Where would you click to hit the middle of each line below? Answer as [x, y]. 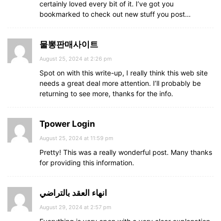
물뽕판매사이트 [69, 44]
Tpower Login [67, 124]
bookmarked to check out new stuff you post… [115, 14]
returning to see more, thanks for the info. [106, 93]
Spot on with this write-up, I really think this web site [124, 73]
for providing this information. [87, 163]
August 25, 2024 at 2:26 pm [76, 59]
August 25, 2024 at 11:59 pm [76, 138]
